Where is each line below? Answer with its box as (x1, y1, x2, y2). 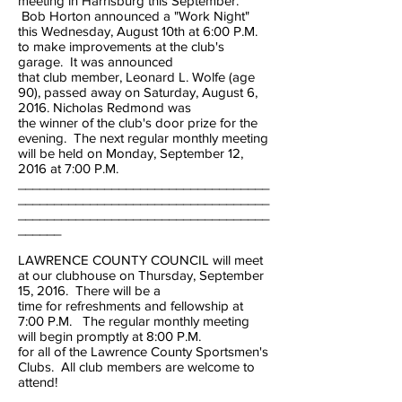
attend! (18, 374, 57, 389)
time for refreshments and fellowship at (18, 298, 243, 313)
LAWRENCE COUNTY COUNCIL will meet (18, 252, 263, 267)
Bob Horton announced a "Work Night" (18, 8, 249, 23)
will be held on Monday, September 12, (18, 145, 243, 161)
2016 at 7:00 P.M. (18, 161, 122, 176)
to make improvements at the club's (18, 39, 224, 54)
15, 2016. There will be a (18, 283, 164, 298)
